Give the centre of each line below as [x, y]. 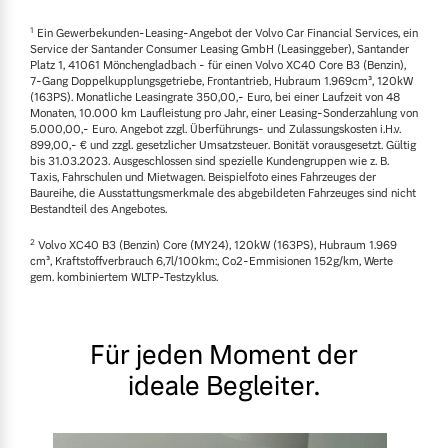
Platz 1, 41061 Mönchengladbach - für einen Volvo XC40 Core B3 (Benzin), [218, 64]
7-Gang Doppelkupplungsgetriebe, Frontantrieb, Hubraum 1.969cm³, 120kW [221, 80]
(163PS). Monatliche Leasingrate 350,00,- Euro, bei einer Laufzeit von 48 [215, 96]
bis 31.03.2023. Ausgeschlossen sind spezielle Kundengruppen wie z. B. [209, 160]
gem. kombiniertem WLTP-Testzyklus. [124, 276]
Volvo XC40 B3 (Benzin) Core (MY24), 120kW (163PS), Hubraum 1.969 [216, 244]
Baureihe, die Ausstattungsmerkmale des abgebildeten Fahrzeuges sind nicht [223, 192]
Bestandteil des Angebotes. [98, 208]
